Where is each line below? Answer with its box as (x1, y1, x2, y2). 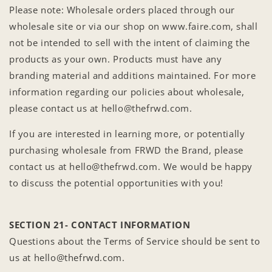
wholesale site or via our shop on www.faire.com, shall (9, 19, 258, 32)
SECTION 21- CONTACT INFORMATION (9, 218, 191, 231)
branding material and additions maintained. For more (9, 69, 256, 81)
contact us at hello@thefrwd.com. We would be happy (9, 160, 253, 172)
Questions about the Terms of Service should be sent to (9, 234, 260, 247)
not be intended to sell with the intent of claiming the (9, 36, 251, 49)
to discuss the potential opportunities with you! (9, 176, 223, 189)
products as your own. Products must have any (9, 52, 222, 65)
